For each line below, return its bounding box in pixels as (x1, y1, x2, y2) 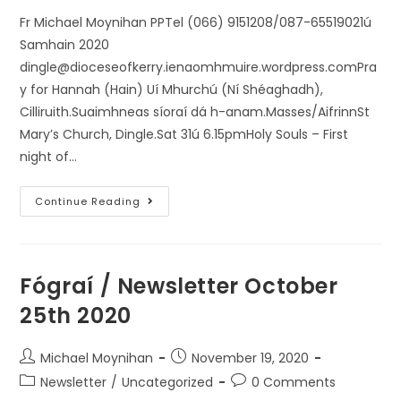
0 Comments (252, 373, 337, 391)
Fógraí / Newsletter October (20, 271, 338, 301)
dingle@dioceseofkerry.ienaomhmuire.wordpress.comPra (20, 58, 378, 76)
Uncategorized (122, 373, 214, 391)
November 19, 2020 (192, 349, 310, 367)
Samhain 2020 (20, 36, 110, 54)
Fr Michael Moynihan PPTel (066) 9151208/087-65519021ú (20, 13, 372, 31)
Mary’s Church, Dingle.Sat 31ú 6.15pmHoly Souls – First (20, 125, 349, 143)
